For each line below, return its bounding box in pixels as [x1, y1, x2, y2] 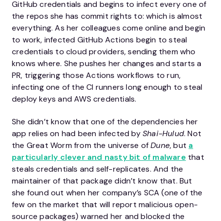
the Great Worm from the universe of [12, 140, 151, 150]
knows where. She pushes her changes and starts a [12, 58, 202, 69]
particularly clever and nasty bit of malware [12, 152, 186, 162]
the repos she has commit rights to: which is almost [12, 11, 203, 21]
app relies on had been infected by [12, 128, 143, 139]
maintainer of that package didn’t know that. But [12, 176, 192, 186]
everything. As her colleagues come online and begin [12, 23, 206, 33]
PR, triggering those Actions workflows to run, [12, 70, 181, 80]
